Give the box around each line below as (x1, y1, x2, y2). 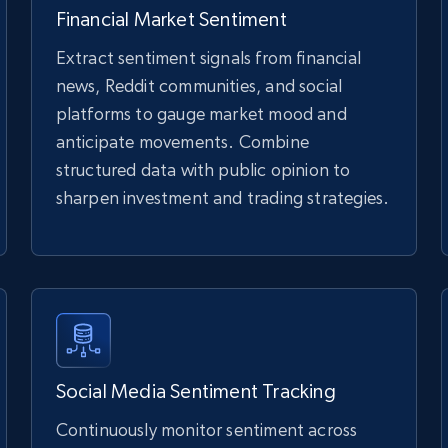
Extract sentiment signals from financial (55, 47, 361, 68)
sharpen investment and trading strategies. (55, 187, 390, 208)
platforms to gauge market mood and (55, 103, 347, 124)
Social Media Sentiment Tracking (55, 380, 336, 403)
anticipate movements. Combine (55, 131, 309, 152)
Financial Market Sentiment (55, 8, 287, 31)
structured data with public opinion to (55, 159, 351, 180)
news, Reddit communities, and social (55, 75, 343, 96)
